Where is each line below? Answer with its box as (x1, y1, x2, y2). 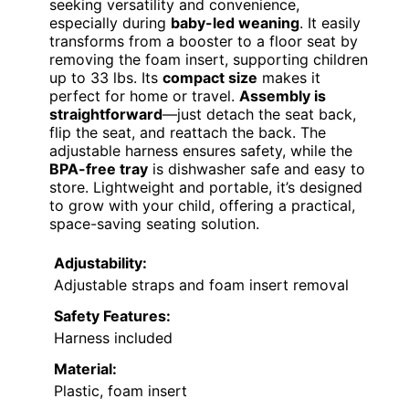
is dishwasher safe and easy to (148, 160, 365, 179)
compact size (163, 68, 257, 88)
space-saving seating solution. (49, 215, 259, 234)
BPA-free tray (49, 160, 148, 179)
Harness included (54, 329, 173, 348)
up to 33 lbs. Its (49, 68, 163, 88)
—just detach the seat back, (163, 105, 356, 124)
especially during (49, 14, 171, 33)
